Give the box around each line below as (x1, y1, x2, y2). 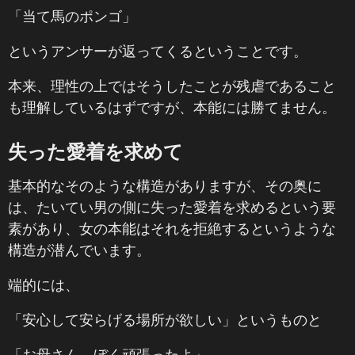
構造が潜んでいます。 (8, 241, 151, 258)
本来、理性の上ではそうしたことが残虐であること (8, 77, 336, 94)
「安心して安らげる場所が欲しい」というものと (8, 311, 322, 328)
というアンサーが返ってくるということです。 (8, 42, 307, 59)
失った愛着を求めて (8, 139, 183, 162)
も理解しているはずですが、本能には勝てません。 (8, 98, 336, 116)
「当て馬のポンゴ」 (8, 7, 136, 25)
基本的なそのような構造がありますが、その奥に (8, 177, 322, 194)
